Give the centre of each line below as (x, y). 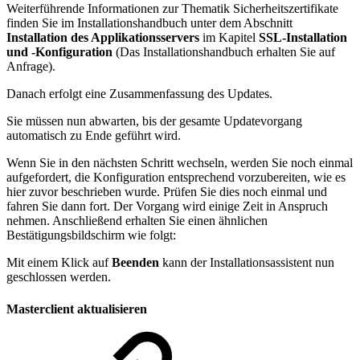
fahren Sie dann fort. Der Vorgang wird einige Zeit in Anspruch (167, 207)
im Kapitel (229, 38)
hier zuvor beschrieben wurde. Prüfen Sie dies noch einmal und (167, 192)
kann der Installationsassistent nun (248, 263)
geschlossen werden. (59, 277)
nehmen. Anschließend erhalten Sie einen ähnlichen (137, 221)
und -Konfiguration (59, 52)
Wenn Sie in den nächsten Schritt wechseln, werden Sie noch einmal (180, 163)
